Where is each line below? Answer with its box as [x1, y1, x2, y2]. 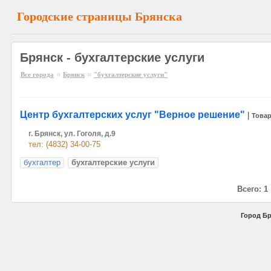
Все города [21, 71, 54, 78]
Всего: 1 [237, 184, 268, 194]
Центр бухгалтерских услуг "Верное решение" [20, 109, 245, 120]
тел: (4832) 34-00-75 [28, 140, 100, 149]
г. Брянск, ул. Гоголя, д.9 [28, 129, 116, 138]
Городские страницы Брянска [17, 10, 182, 23]
